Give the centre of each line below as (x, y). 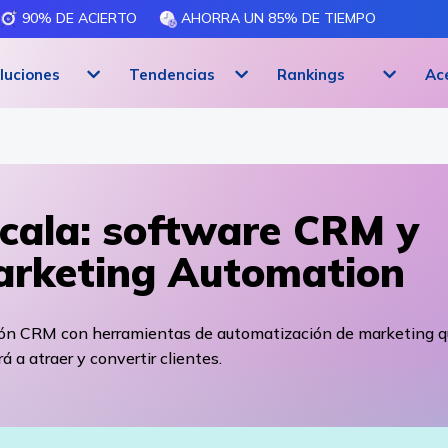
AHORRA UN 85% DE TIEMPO (276, 18)
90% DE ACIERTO (77, 18)
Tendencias (172, 74)
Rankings (311, 74)
